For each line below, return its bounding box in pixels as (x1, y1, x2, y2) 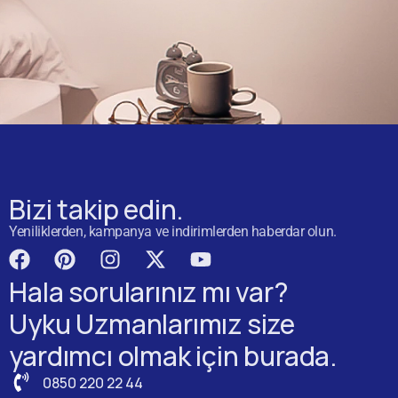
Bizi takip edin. (9, 190, 184, 227)
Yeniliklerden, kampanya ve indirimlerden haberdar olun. (9, 222, 337, 240)
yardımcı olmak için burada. (9, 337, 337, 374)
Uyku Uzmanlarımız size (9, 305, 295, 342)
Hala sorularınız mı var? (9, 273, 289, 310)
